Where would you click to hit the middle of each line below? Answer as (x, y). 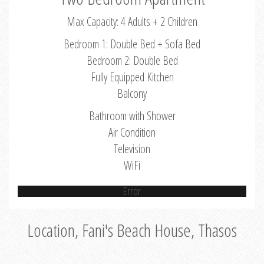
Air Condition (132, 133)
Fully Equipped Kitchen (132, 77)
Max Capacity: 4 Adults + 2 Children (132, 22)
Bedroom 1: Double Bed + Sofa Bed (132, 44)
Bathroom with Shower (132, 116)
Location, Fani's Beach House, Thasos (132, 230)
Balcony (132, 94)
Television (132, 149)
